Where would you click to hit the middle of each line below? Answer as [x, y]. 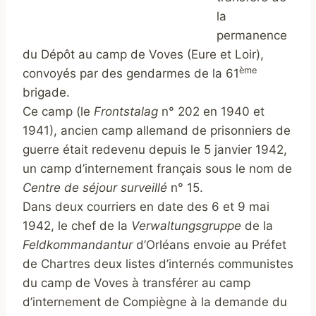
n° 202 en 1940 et [211, 112]
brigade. [46, 93]
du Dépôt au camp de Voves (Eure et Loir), [143, 55]
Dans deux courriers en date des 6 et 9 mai [146, 207]
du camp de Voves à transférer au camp [136, 283]
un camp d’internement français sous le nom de [157, 169]
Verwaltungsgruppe [186, 226]
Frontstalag [126, 112]
